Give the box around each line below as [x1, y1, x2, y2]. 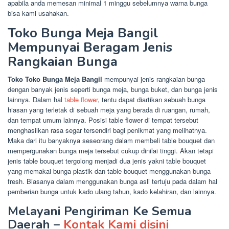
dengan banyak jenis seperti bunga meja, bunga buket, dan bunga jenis [8, 84, 218, 94]
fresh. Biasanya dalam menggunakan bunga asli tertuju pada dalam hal [8, 176, 217, 186]
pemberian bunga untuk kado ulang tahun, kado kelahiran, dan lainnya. [8, 186, 216, 196]
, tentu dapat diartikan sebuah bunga [98, 94, 205, 104]
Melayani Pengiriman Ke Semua [8, 202, 191, 219]
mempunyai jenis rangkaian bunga [104, 74, 205, 84]
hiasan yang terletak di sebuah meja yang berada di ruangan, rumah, [8, 104, 210, 114]
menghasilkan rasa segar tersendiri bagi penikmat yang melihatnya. [8, 125, 207, 135]
